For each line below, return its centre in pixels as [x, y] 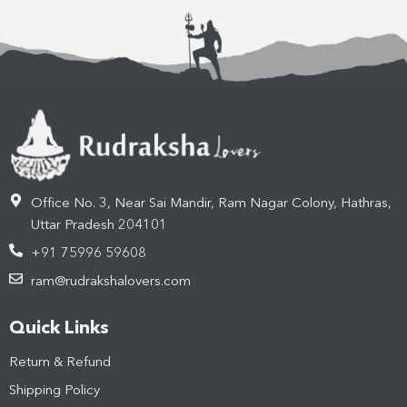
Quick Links [59, 328]
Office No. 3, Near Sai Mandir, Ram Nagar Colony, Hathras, [211, 203]
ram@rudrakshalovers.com [110, 282]
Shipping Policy [55, 391]
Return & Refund [60, 362]
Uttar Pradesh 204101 [99, 225]
